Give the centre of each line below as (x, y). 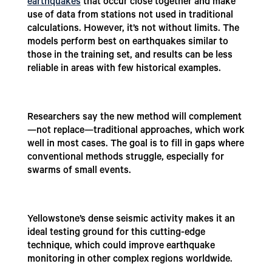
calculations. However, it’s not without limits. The (133, 29)
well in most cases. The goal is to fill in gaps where (135, 145)
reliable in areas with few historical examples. (124, 70)
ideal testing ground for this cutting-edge (116, 233)
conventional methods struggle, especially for (125, 158)
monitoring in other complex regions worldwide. (130, 260)
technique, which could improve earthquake (121, 247)
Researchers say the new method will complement (134, 118)
